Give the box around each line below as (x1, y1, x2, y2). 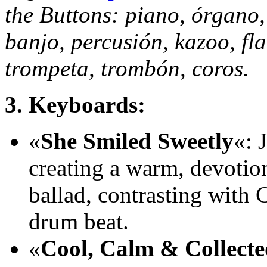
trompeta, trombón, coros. (5, 55, 249, 82)
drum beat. (29, 209, 129, 235)
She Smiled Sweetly (41, 128, 234, 154)
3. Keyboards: (5, 92, 145, 118)
